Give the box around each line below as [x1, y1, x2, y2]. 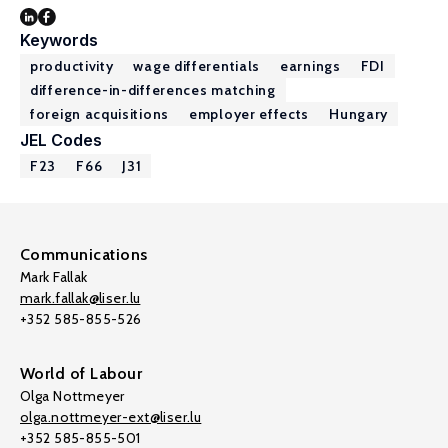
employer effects [189, 105, 310, 123]
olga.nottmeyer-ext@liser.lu [20, 408, 202, 426]
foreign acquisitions [30, 105, 169, 123]
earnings [280, 57, 341, 75]
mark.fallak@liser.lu [20, 289, 141, 307]
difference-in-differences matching [30, 81, 276, 99]
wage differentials [133, 57, 261, 75]
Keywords [20, 30, 98, 50]
